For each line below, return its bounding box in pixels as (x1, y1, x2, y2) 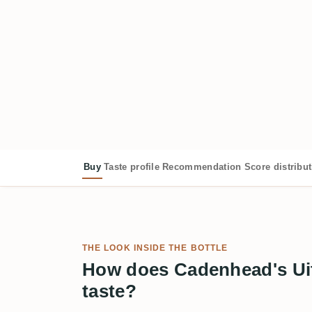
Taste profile (103, 161, 160, 172)
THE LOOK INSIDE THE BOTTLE (82, 242, 228, 253)
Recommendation (162, 161, 242, 172)
